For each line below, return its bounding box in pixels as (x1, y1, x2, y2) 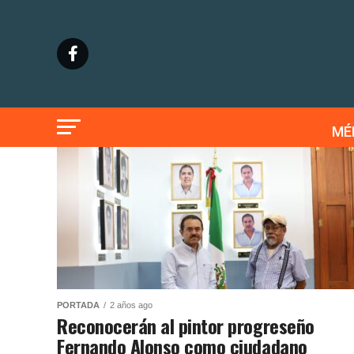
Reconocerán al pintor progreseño (57, 311, 314, 340)
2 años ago (110, 300, 153, 310)
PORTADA (57, 300, 100, 310)
